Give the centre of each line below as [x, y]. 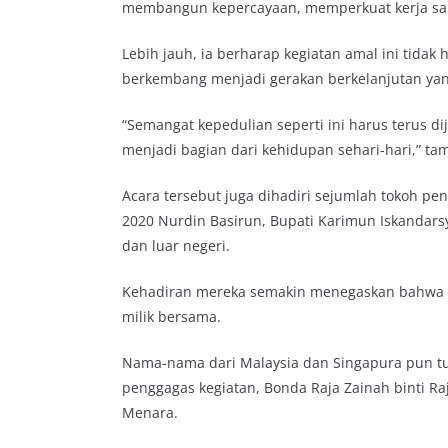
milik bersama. [171, 316]
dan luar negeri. [176, 245]
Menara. [150, 412]
